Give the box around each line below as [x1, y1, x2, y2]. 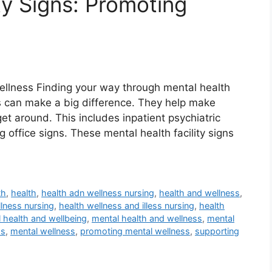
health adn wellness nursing [41, 188, 155, 199]
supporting [195, 226, 239, 237]
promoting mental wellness [80, 226, 190, 237]
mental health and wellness [92, 213, 202, 224]
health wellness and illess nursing [59, 200, 194, 211]
